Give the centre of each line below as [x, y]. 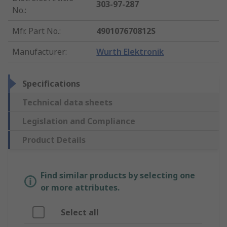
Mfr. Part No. [36, 31]
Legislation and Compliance [79, 121]
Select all [80, 213]
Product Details [54, 140]
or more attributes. [80, 188]
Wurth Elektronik [130, 52]
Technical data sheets [67, 103]
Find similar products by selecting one [118, 176]
